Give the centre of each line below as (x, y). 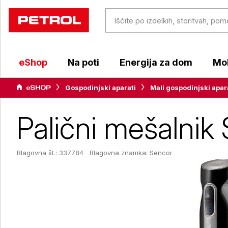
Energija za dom (156, 62)
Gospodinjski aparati (101, 88)
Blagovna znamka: (120, 153)
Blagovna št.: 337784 (50, 153)
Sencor (161, 153)
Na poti (83, 62)
